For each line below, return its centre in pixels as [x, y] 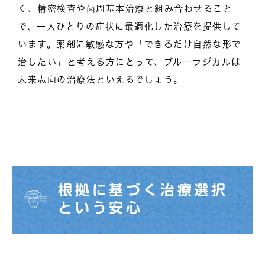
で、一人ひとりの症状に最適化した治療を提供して [130, 26]
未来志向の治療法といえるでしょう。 [101, 79]
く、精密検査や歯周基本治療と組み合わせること [125, 8]
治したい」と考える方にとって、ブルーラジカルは [130, 62]
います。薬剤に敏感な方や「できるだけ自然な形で [130, 44]
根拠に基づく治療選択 [143, 190]
